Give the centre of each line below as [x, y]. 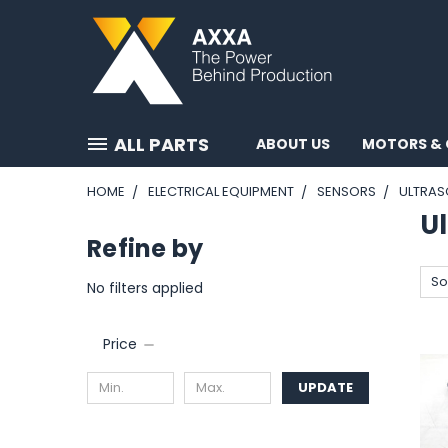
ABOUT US [293, 144]
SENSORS [346, 191]
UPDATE [325, 387]
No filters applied [145, 287]
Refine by [145, 248]
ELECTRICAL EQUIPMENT [221, 191]
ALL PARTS [161, 144]
